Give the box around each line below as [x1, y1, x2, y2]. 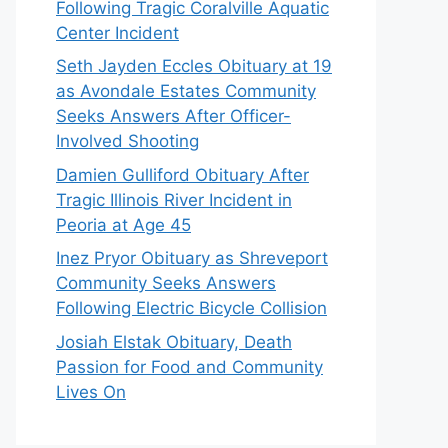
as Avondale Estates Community [56, 81, 316, 102]
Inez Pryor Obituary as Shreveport [56, 248, 328, 269]
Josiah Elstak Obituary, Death [56, 331, 292, 352]
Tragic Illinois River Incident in [56, 189, 292, 210]
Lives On [56, 381, 126, 402]
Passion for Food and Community [56, 356, 323, 377]
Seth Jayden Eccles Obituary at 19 [56, 56, 332, 77]
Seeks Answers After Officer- [56, 106, 291, 127]
